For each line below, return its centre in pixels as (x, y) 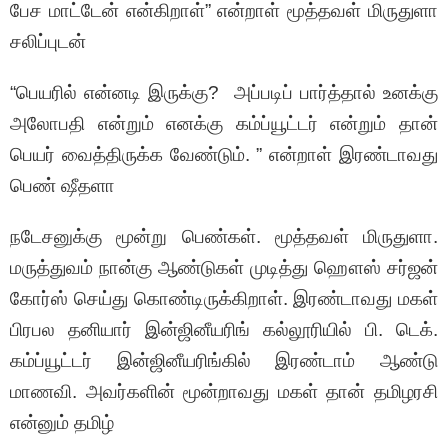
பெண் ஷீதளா (62, 186)
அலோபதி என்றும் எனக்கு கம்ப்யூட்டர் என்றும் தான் (224, 124)
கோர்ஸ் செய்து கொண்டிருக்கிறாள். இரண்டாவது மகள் (224, 299)
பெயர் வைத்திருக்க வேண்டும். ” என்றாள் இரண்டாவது (224, 155)
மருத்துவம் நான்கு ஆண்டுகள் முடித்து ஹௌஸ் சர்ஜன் (224, 268)
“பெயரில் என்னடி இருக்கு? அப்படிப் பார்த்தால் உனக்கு (224, 93)
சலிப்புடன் (48, 42)
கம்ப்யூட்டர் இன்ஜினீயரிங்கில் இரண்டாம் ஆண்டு (224, 361)
